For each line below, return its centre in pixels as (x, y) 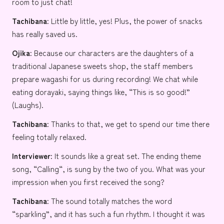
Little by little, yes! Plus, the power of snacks (126, 21)
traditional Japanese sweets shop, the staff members (102, 66)
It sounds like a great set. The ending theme (127, 156)
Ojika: (22, 53)
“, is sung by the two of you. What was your (132, 169)
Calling (48, 169)
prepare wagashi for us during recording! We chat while (105, 79)
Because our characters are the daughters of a (113, 53)
